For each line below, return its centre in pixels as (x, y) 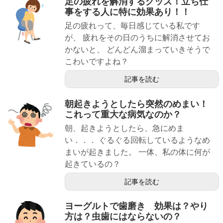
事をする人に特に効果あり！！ (127, 12)
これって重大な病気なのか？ (123, 114)
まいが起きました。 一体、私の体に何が (137, 152)
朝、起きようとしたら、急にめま (124, 128)
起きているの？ (93, 164)
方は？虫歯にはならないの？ (123, 216)
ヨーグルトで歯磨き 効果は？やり (136, 206)
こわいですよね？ (97, 62)
